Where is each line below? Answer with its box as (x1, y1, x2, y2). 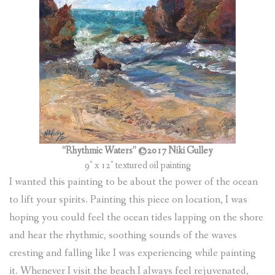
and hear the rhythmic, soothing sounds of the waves (9, 228, 237, 242)
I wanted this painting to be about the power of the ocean (9, 174, 258, 189)
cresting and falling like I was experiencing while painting (9, 246, 256, 260)
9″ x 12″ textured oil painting (84, 158, 191, 172)
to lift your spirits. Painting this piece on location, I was (9, 192, 247, 207)
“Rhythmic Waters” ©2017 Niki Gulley (62, 144, 213, 157)
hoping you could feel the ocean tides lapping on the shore (9, 210, 263, 225)
